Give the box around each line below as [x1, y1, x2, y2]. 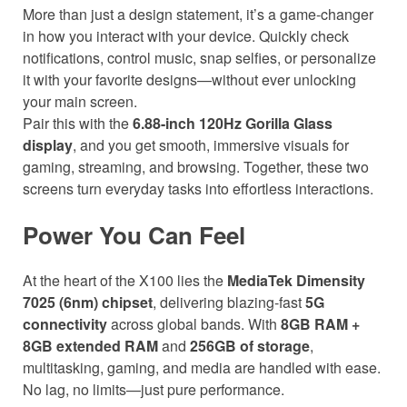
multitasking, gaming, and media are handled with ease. [23, 356, 381, 378]
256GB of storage [190, 334, 310, 356]
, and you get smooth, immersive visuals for [73, 134, 349, 155]
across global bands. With [107, 313, 281, 334]
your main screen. [23, 90, 137, 112]
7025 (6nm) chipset [23, 291, 153, 313]
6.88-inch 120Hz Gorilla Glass [133, 112, 333, 134]
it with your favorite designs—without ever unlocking [23, 68, 356, 90]
